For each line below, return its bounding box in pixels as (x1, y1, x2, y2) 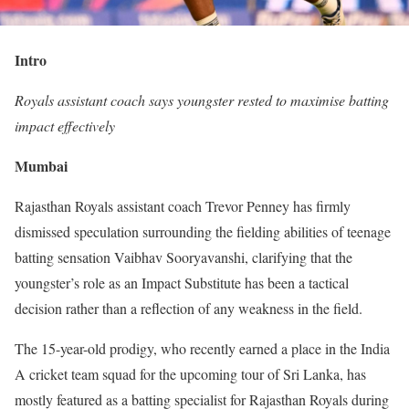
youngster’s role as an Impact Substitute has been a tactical (15, 273, 349, 293)
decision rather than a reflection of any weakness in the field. (15, 299, 362, 319)
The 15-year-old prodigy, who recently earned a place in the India (15, 339, 390, 359)
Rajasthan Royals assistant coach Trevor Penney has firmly (15, 196, 351, 216)
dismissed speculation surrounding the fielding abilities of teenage (15, 222, 391, 242)
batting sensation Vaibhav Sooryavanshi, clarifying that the (15, 247, 352, 267)
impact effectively (15, 116, 115, 136)
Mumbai (15, 155, 68, 177)
